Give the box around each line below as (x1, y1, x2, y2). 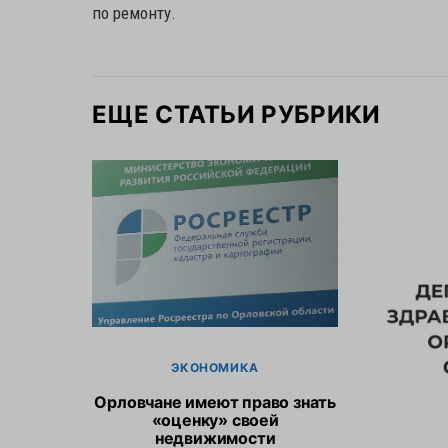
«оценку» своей (151, 409, 279, 430)
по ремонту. (92, 3, 176, 23)
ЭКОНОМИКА (171, 359, 259, 375)
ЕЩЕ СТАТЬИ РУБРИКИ (92, 100, 381, 129)
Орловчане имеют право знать (94, 391, 336, 412)
